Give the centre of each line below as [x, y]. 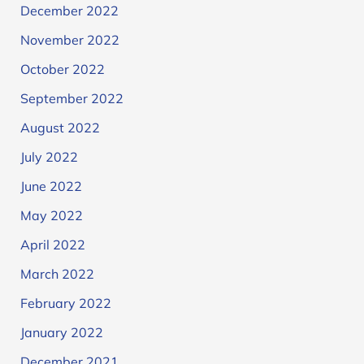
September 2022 [71, 98]
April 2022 [52, 244]
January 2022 [61, 332]
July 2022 [49, 156]
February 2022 [65, 303]
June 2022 [51, 186]
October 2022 [62, 69]
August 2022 [60, 127]
